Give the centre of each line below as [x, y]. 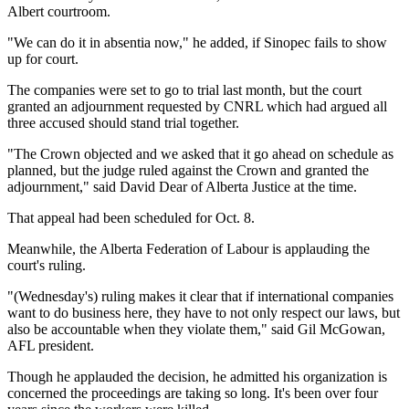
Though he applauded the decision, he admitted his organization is [197, 376]
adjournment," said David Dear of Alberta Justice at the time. [182, 186]
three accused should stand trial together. [123, 122]
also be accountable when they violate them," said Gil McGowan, [196, 329]
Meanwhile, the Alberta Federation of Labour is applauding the [189, 248]
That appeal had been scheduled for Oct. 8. [131, 217]
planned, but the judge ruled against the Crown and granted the [188, 170]
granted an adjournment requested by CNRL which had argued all [197, 106]
